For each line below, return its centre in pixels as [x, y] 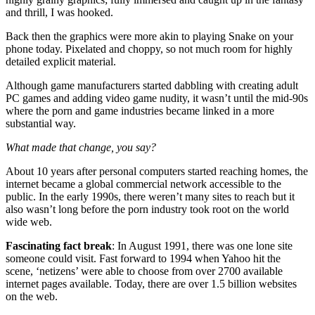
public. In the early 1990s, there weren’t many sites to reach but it [150, 197]
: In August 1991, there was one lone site [202, 246]
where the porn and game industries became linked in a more [140, 111]
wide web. [30, 222]
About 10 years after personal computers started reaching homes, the [157, 172]
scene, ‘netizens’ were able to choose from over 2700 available [144, 271]
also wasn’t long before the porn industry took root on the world [147, 210]
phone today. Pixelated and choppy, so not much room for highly [149, 49]
